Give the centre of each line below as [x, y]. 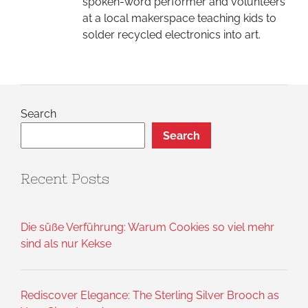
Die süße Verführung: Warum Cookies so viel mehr [147, 228]
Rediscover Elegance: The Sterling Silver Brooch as [150, 296]
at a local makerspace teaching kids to [179, 18]
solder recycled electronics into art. [172, 35]
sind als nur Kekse [66, 244]
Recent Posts [65, 179]
